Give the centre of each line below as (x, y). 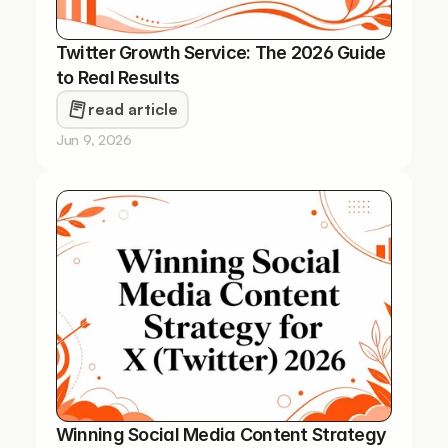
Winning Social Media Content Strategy (221, 434)
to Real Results (117, 77)
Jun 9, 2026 (93, 139)
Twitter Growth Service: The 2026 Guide (220, 52)
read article (132, 109)
